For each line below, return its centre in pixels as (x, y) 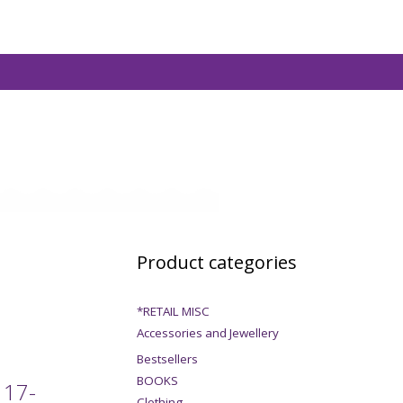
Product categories (217, 263)
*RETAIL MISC (173, 312)
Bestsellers (167, 359)
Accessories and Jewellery (208, 333)
